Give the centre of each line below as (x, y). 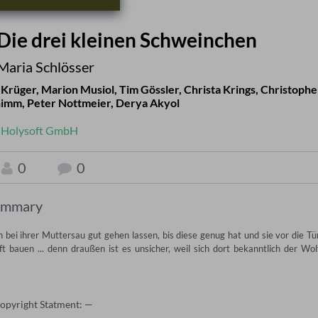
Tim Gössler (149, 89)
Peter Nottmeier (68, 103)
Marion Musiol (77, 89)
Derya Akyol (147, 103)
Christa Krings (219, 89)
